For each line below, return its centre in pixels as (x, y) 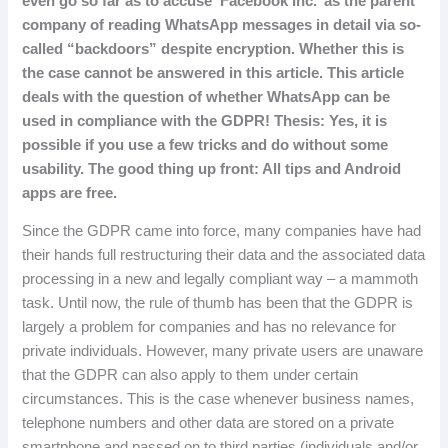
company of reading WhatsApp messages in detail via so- (222, 24)
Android (373, 168)
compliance (117, 120)
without (320, 144)
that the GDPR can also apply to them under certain (190, 375)
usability (51, 168)
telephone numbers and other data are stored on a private (208, 423)
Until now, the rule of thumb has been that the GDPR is (236, 303)
